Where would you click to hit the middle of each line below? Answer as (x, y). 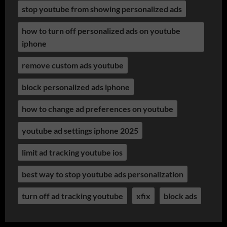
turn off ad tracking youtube (72, 196)
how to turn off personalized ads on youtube (101, 30)
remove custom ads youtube (73, 65)
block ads (180, 196)
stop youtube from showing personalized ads (102, 9)
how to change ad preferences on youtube (98, 108)
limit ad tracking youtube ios (72, 152)
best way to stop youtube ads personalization (103, 174)
